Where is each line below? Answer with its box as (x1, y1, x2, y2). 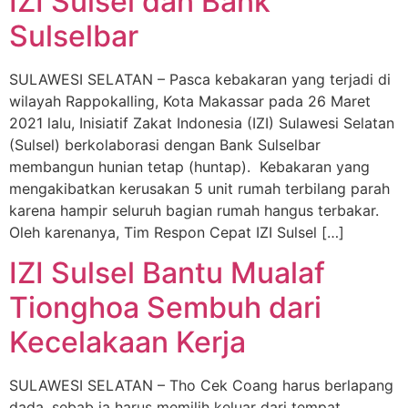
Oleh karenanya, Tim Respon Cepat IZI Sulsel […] (9, 222, 344, 241)
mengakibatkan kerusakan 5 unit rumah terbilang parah (9, 178, 390, 198)
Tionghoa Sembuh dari (9, 290, 321, 326)
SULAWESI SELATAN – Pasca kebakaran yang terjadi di (9, 69, 391, 88)
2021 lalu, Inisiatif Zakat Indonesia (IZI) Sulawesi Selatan (9, 113, 394, 132)
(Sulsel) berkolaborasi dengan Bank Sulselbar (9, 135, 321, 154)
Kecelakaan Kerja (9, 324, 246, 361)
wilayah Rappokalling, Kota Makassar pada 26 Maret (9, 91, 371, 110)
